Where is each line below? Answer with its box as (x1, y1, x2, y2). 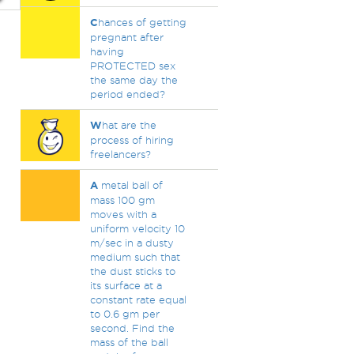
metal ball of (97, 179, 163, 190)
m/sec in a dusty (89, 237, 174, 248)
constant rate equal (89, 294, 186, 305)
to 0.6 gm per (89, 308, 160, 319)
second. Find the (89, 322, 175, 333)
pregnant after (89, 32, 164, 43)
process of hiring (89, 134, 174, 145)
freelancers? (89, 149, 151, 160)
